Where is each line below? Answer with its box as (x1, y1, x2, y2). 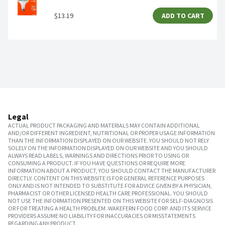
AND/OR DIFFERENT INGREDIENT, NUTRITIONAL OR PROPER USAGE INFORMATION (8, 129, 215, 137)
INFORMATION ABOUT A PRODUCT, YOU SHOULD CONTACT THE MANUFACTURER (8, 167, 215, 175)
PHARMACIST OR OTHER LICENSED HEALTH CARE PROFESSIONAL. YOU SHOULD (8, 189, 208, 197)
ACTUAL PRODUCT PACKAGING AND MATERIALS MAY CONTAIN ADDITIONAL (8, 122, 200, 130)
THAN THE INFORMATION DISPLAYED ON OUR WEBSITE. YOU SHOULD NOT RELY (8, 137, 209, 145)
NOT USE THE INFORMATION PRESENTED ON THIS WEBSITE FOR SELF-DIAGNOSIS (8, 197, 213, 205)
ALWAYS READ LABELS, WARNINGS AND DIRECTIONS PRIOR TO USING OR (8, 152, 189, 160)
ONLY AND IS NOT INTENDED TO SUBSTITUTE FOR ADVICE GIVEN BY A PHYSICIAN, (8, 182, 212, 190)
